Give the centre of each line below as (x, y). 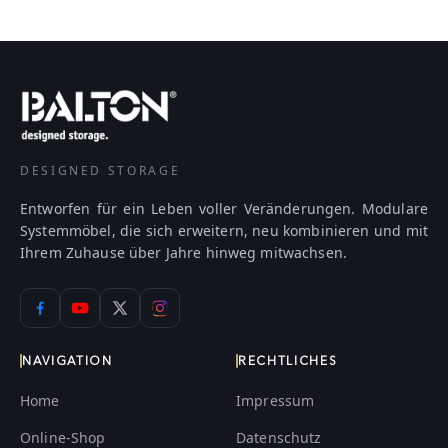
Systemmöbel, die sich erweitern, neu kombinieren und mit (224, 230)
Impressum (275, 400)
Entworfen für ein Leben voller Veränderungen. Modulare (224, 208)
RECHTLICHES (288, 360)
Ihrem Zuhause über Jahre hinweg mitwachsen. (184, 252)
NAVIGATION (67, 360)
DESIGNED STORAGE (100, 170)
